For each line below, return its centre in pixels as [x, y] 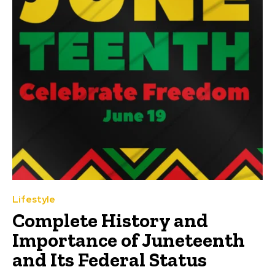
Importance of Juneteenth [129, 240]
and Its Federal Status [110, 260]
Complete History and [110, 221]
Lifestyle [34, 200]
